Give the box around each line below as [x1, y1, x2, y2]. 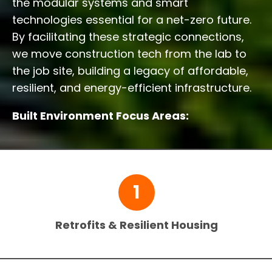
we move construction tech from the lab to [12, 46, 246, 62]
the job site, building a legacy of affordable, [12, 63, 248, 79]
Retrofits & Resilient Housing [55, 217, 218, 233]
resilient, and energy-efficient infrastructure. [12, 80, 251, 96]
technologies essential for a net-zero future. [12, 12, 251, 28]
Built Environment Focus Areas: [12, 108, 189, 124]
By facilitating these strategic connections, [12, 29, 244, 45]
